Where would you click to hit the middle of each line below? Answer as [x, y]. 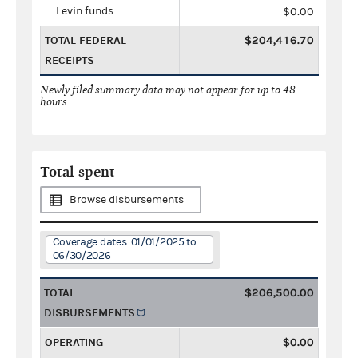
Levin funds [85, 11]
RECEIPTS [70, 60]
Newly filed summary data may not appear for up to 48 [168, 89]
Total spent [78, 172]
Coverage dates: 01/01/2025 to [124, 242]
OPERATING [74, 342]
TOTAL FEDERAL [86, 40]
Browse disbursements [127, 199]
